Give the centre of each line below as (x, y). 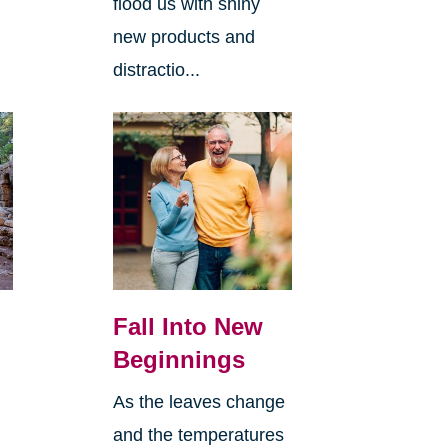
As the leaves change (198, 402)
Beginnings (178, 360)
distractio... (156, 69)
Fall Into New (187, 327)
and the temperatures (198, 435)
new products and (183, 36)
